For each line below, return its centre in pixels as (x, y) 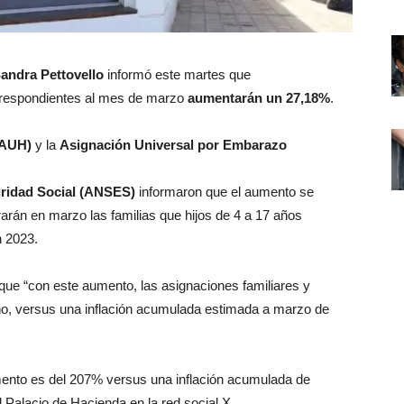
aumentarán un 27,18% (259, 98)
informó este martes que (177, 75)
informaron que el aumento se (225, 192)
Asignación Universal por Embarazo (173, 145)
